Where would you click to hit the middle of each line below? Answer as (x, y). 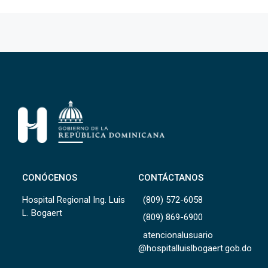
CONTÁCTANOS (171, 177)
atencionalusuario (178, 235)
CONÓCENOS (50, 177)
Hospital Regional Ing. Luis (74, 200)
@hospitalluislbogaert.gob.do (195, 248)
